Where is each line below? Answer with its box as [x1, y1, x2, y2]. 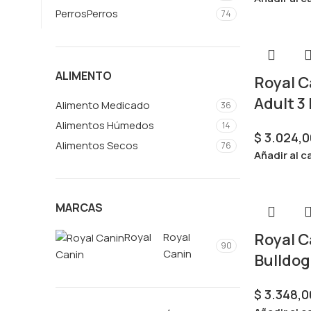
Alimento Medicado [56, 98, 150, 112]
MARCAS [56, 200, 103, 215]
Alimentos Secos [56, 138, 138, 153]
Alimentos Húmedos [56, 118, 154, 133]
